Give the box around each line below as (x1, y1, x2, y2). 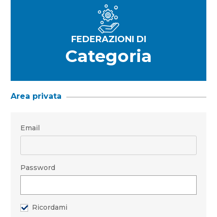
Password (20, 163, 56, 172)
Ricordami (32, 203, 68, 212)
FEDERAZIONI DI (71, 34, 146, 45)
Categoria (65, 46, 152, 66)
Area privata (11, 92, 62, 101)
